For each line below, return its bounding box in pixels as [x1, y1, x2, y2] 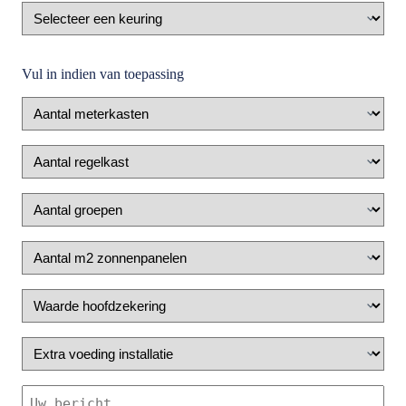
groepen [21, 208, 71, 225]
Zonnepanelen [21, 240, 109, 256]
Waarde [21, 288, 70, 304]
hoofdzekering [21, 304, 109, 321]
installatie [21, 369, 79, 385]
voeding [21, 353, 69, 369]
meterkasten [21, 112, 96, 129]
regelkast [21, 160, 76, 177]
